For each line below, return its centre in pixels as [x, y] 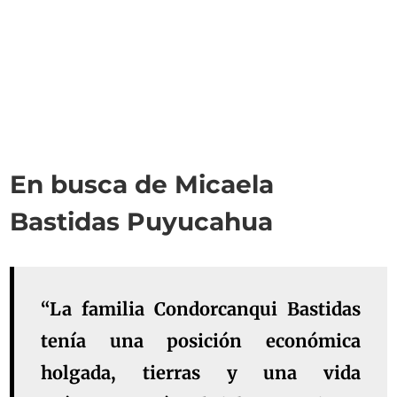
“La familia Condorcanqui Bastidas [201, 309]
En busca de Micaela [142, 184]
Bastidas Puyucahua [142, 222]
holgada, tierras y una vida [201, 373]
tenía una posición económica [201, 341]
